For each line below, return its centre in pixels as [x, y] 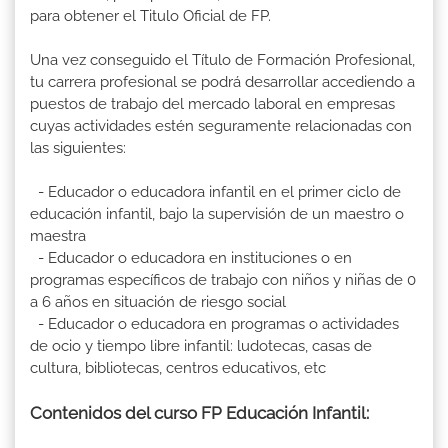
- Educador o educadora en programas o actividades [214, 324]
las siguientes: [78, 148]
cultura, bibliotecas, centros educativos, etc [178, 368]
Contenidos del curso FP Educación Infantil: [199, 413]
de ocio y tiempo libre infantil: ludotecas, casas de [201, 346]
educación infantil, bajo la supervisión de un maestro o [217, 214]
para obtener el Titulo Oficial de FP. [150, 16]
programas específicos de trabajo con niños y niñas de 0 [223, 280]
